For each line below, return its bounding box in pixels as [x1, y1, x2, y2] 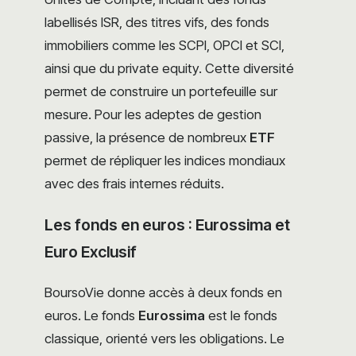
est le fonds [205, 308, 277, 324]
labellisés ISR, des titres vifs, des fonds [44, 14, 269, 31]
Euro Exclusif [44, 242, 137, 262]
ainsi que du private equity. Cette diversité [44, 60, 294, 77]
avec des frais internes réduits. [44, 176, 224, 192]
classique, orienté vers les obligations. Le [44, 331, 284, 347]
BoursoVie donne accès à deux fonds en [44, 284, 282, 301]
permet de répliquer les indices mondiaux [44, 153, 285, 169]
